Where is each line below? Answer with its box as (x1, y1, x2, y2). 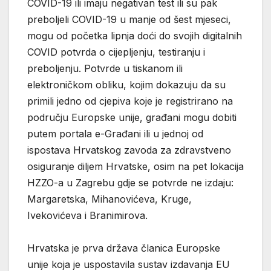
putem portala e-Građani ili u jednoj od (27, 128, 203, 140)
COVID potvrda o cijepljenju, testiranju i (27, 46, 205, 59)
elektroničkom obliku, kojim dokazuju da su (27, 79, 226, 91)
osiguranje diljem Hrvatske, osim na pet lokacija (27, 160, 244, 173)
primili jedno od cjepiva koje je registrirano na (27, 95, 233, 108)
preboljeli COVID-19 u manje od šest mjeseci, (27, 13, 231, 26)
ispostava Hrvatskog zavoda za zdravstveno (27, 144, 231, 157)
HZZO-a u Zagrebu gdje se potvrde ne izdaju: (27, 177, 233, 189)
